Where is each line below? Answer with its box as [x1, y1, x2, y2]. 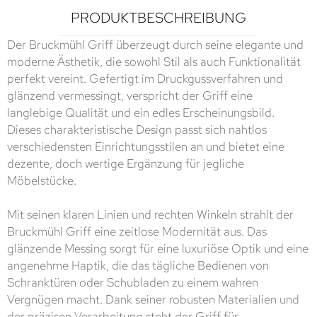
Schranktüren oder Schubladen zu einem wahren [7, 274, 258, 290]
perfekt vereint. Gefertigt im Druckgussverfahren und [7, 70, 283, 86]
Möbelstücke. [7, 172, 76, 188]
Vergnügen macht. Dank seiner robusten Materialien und [7, 291, 299, 307]
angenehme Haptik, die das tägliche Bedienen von [7, 257, 269, 273]
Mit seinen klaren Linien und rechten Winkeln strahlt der [7, 206, 294, 222]
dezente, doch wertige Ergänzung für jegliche [7, 155, 244, 171]
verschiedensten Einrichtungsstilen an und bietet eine [7, 138, 284, 154]
